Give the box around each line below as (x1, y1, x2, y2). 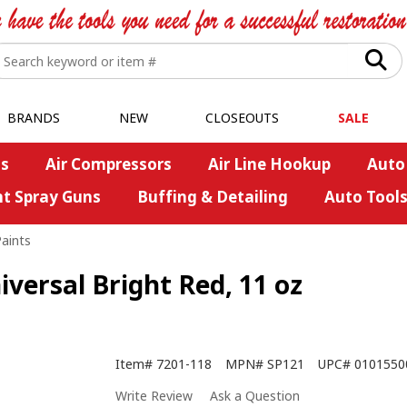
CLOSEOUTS (205, 109, 279, 126)
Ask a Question (210, 387, 300, 405)
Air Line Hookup (207, 154, 331, 174)
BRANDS (6, 109, 60, 126)
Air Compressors (45, 154, 172, 174)
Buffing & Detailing (136, 186, 288, 207)
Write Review (115, 387, 193, 405)
